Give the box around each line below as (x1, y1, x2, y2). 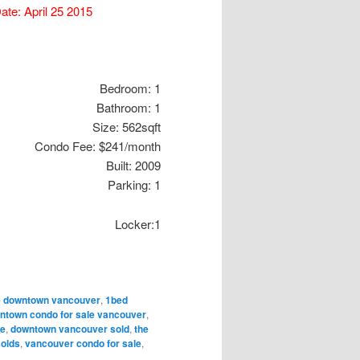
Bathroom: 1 (96, 99, 161, 117)
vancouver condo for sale (25, 335, 141, 350)
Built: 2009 (106, 157, 161, 174)
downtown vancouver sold (10, 321, 129, 336)
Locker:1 (115, 215, 161, 232)
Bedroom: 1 (100, 80, 161, 97)
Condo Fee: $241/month (35, 137, 161, 155)
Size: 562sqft (92, 118, 161, 136)
